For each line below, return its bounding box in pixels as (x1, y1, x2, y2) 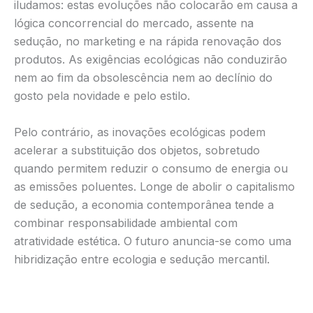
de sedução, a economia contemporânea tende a (14, 198, 274, 212)
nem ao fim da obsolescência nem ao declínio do (14, 71, 272, 85)
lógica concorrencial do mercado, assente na (14, 16, 254, 31)
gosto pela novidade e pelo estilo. (14, 89, 190, 103)
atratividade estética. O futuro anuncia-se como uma (14, 234, 291, 248)
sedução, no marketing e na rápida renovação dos (14, 34, 282, 49)
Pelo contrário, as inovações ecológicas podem (14, 125, 265, 139)
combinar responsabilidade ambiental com (14, 216, 238, 230)
